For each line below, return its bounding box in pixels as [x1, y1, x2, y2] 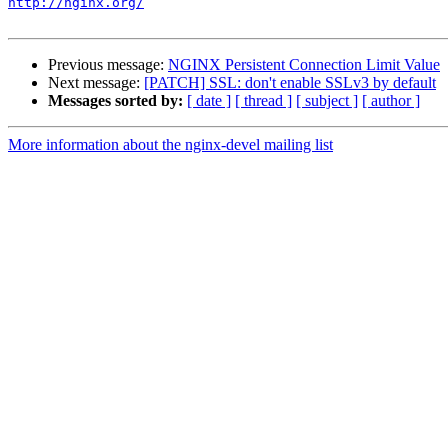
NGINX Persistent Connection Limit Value [168, 56, 440, 74]
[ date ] [187, 92, 231, 110]
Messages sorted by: [48, 92, 183, 110]
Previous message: [48, 56, 168, 74]
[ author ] [362, 92, 420, 110]
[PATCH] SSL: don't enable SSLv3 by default [144, 74, 436, 92]
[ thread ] [235, 92, 292, 110]
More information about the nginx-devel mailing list [8, 136, 333, 154]
